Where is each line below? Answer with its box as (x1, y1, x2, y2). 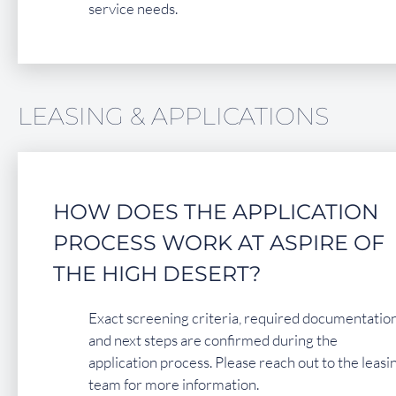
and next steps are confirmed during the (88, 330, 338, 349)
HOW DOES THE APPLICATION (53, 198, 378, 225)
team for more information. (88, 374, 259, 393)
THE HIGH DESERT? (53, 260, 262, 286)
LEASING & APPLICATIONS (18, 101, 329, 131)
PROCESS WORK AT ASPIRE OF (53, 229, 385, 255)
